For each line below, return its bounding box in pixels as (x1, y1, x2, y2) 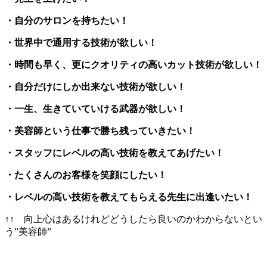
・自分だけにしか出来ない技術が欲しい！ (5, 81, 186, 92)
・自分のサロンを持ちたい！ (5, 15, 129, 26)
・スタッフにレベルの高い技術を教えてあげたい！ (5, 147, 224, 158)
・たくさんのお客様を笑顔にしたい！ (5, 169, 167, 180)
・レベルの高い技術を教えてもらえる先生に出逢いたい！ (5, 191, 253, 202)
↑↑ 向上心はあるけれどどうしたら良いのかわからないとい (5, 213, 262, 224)
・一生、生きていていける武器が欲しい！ (5, 103, 186, 114)
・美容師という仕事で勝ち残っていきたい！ (5, 125, 195, 136)
